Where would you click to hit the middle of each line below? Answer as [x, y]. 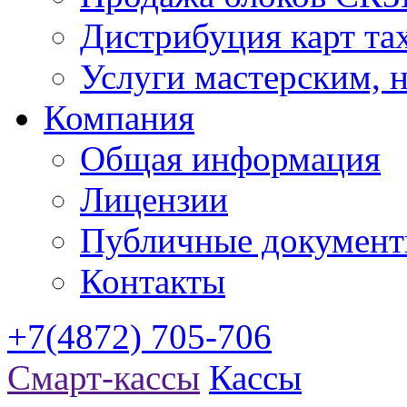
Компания [119, 118]
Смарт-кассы [104, 377]
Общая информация [230, 159]
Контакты [153, 281]
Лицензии [154, 199]
